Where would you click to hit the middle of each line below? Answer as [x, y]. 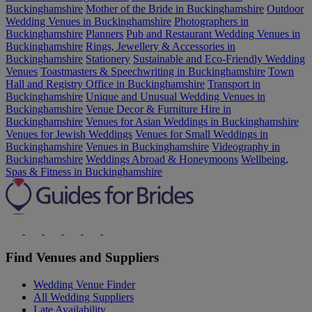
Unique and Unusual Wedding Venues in [175, 97]
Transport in [234, 84]
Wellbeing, [265, 159]
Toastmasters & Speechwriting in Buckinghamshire [153, 72]
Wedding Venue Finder [84, 284]
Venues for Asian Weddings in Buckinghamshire [192, 122]
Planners [104, 34]
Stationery [108, 59]
